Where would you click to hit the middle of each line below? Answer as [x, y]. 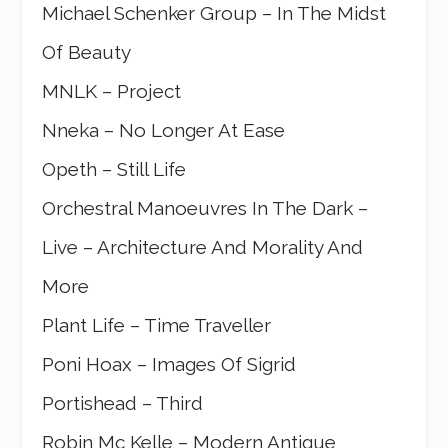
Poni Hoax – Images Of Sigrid [169, 364]
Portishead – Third [123, 403]
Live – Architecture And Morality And [203, 247]
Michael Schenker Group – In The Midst [214, 13]
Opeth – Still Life [114, 169]
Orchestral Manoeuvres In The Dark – [205, 208]
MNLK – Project [112, 91]
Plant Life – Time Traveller [157, 325]
